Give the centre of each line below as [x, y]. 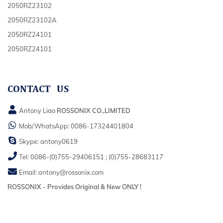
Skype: [29, 141]
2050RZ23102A [32, 20]
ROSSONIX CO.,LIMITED [94, 110]
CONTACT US [38, 89]
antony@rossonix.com [71, 172]
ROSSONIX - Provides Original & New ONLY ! [74, 186]
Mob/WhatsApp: [44, 126]
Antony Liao [37, 110]
